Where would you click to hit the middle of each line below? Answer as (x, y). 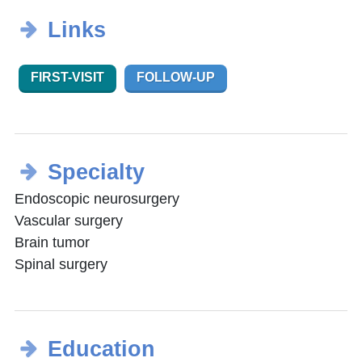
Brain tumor (52, 243)
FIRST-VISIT (67, 78)
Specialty (96, 173)
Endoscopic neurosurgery (97, 199)
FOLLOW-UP (176, 78)
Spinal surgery (61, 265)
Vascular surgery (69, 221)
